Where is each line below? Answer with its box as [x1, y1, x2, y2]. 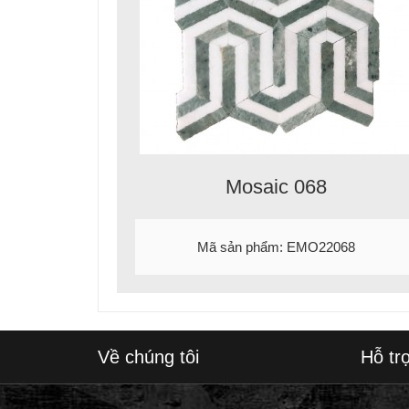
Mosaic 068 [225, 175, 328, 198]
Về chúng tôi [98, 347, 199, 367]
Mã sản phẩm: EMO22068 [197, 239, 356, 255]
